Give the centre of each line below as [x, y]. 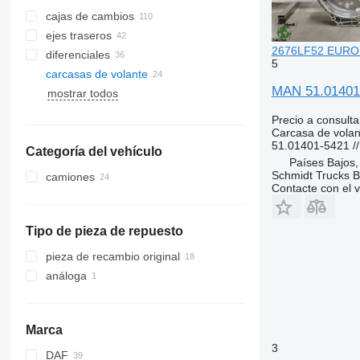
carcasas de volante [96, 74]
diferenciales [78, 55]
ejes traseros [78, 35]
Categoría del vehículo [94, 151]
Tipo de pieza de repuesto [104, 231]
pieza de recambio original [112, 256]
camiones [70, 177]
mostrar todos [82, 93]
